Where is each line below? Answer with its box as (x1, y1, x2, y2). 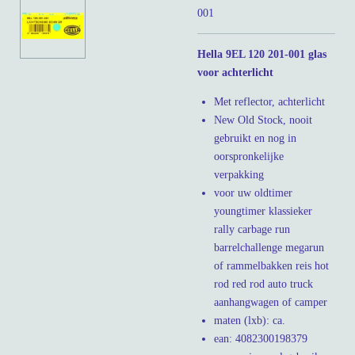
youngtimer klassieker (214, 204, 312, 217)
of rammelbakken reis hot (214, 259, 329, 272)
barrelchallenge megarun (214, 241, 324, 254)
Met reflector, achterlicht (214, 95, 325, 108)
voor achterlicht (197, 66, 273, 78)
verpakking (214, 168, 264, 181)
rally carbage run (214, 223, 290, 235)
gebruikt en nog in (214, 132, 296, 144)
